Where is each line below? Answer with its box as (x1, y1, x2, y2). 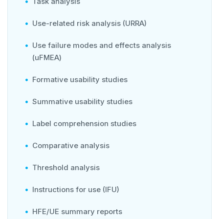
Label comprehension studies (32, 118, 138, 128)
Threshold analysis (32, 162, 102, 172)
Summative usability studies (32, 96, 134, 106)
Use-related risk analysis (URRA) (32, 18, 149, 28)
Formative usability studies (32, 74, 130, 84)
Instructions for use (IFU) (32, 184, 121, 194)
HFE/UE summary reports (32, 206, 124, 216)
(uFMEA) (32, 52, 64, 62)
